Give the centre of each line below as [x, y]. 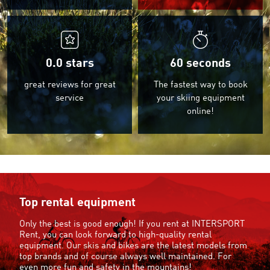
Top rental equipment [77, 203]
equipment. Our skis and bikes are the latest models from [133, 246]
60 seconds [200, 64]
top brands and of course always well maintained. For [125, 257]
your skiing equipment [200, 98]
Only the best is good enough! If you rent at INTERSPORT [132, 224]
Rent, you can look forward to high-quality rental [115, 235]
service [70, 98]
